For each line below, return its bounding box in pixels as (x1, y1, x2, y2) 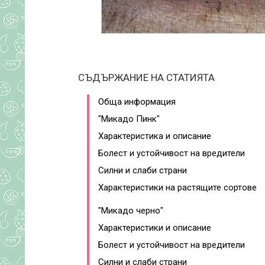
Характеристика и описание (98, 131, 211, 141)
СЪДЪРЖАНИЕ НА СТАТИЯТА (78, 72, 215, 83)
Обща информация (98, 96, 176, 107)
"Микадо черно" (98, 205, 163, 216)
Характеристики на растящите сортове (98, 182, 257, 193)
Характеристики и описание (98, 222, 211, 233)
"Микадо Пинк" (98, 114, 160, 124)
